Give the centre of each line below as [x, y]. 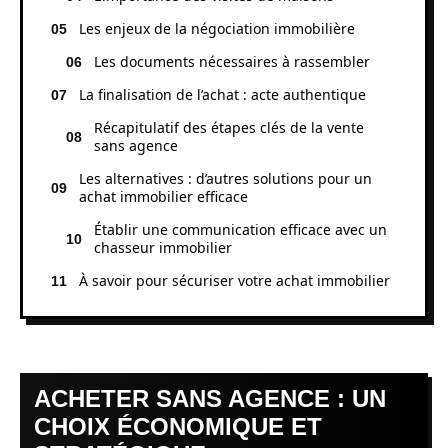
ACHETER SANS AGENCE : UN [210, 398]
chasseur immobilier [163, 247]
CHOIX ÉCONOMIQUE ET [178, 426]
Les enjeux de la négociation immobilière [217, 28]
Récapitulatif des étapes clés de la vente [229, 127]
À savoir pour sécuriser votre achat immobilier [234, 280]
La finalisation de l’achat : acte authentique [222, 94]
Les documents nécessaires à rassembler [232, 61]
